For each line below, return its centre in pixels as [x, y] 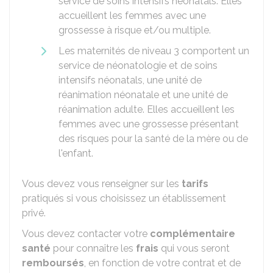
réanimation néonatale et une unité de [143, 95]
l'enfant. [76, 153]
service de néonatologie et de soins [138, 66]
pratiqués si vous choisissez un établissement [124, 198]
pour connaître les [93, 248]
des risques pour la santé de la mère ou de [153, 139]
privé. [34, 213]
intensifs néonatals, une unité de [130, 80]
